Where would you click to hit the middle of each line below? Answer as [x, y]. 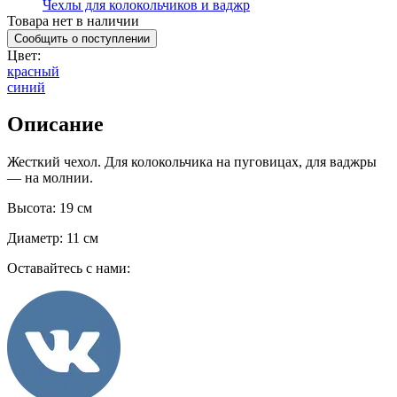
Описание [55, 125]
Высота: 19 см [50, 208]
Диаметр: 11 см [53, 238]
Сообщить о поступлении [82, 38]
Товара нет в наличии [73, 20]
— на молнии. [50, 178]
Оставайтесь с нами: [69, 269]
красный [33, 71]
